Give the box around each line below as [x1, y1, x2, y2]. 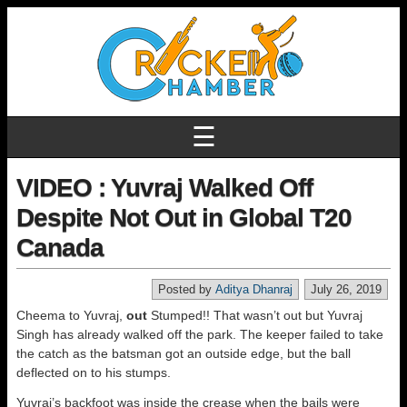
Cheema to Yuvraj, [16, 308, 126, 323]
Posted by [158, 283, 215, 296]
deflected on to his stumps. [16, 365, 171, 380]
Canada [16, 233, 104, 262]
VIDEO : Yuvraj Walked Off [16, 174, 313, 202]
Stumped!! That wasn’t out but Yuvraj [147, 308, 362, 323]
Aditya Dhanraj [215, 283, 293, 296]
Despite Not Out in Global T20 [16, 203, 352, 232]
